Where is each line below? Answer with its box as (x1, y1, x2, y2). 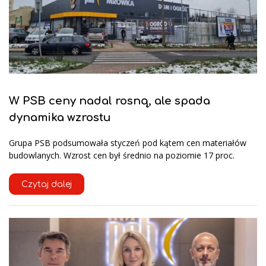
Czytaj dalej (21, 180, 72, 189)
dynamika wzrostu (9, 111, 111, 123)
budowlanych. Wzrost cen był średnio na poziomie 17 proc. (9, 150, 235, 161)
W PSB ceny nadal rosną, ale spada (9, 94, 210, 107)
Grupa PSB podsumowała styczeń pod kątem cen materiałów (9, 137, 246, 149)
